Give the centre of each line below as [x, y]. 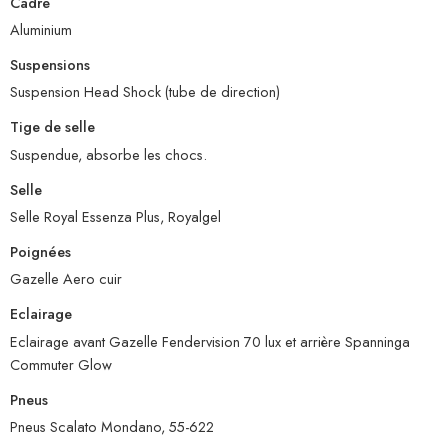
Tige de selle [52, 127]
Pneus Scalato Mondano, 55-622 [112, 426]
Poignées [40, 251]
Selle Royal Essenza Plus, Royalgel [115, 216]
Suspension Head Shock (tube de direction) [145, 92]
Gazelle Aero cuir [66, 279]
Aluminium [41, 29]
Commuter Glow [61, 364]
